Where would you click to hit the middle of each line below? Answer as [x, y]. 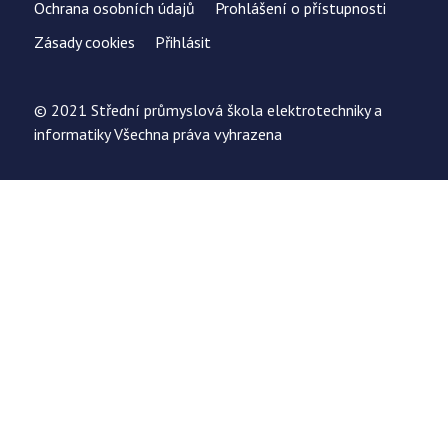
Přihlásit [183, 41]
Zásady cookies [84, 41]
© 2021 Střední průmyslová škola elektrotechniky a [208, 109]
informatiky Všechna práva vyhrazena [158, 133]
